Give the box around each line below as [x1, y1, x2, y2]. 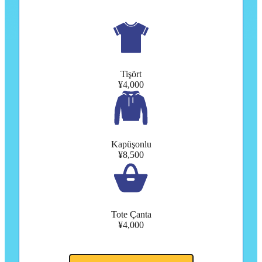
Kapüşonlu [111, 139, 151, 150]
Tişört [120, 69, 142, 80]
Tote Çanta [111, 209, 151, 220]
